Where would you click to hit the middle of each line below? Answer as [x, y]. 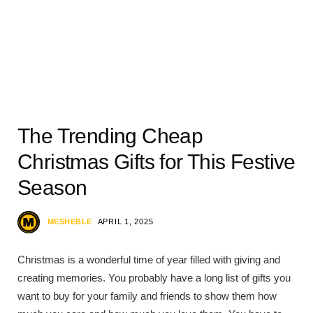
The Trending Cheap [110, 136]
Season [52, 188]
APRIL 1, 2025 [125, 221]
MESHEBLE [70, 221]
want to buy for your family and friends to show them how [147, 296]
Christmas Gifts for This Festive [156, 162]
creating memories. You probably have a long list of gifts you [154, 278]
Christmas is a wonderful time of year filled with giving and [149, 260]
